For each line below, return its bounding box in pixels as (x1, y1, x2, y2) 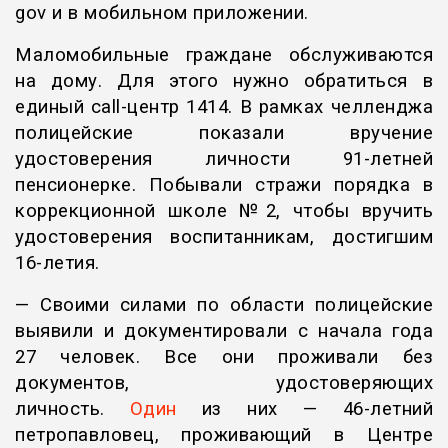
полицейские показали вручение (15, 122, 433, 145)
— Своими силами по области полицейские (15, 294, 433, 317)
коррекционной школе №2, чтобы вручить (15, 200, 433, 223)
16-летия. (15, 252, 100, 275)
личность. (15, 398, 130, 421)
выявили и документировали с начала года (15, 320, 433, 343)
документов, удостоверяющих (15, 372, 433, 395)
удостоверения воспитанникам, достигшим (15, 226, 433, 249)
